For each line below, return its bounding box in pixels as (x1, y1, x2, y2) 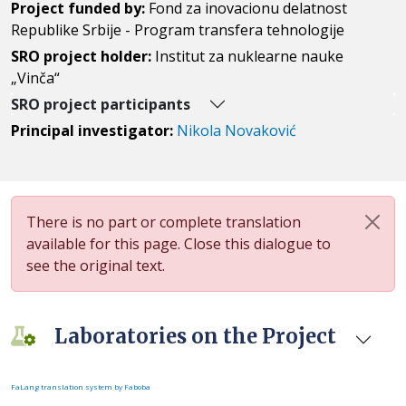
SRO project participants (11, 94, 190, 114)
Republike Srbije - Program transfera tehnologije (11, 20, 344, 40)
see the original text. (26, 256, 165, 275)
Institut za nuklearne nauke (155, 46, 343, 66)
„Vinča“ (11, 68, 60, 88)
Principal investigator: (11, 121, 177, 140)
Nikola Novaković (177, 121, 296, 140)
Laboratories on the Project (54, 324, 336, 349)
